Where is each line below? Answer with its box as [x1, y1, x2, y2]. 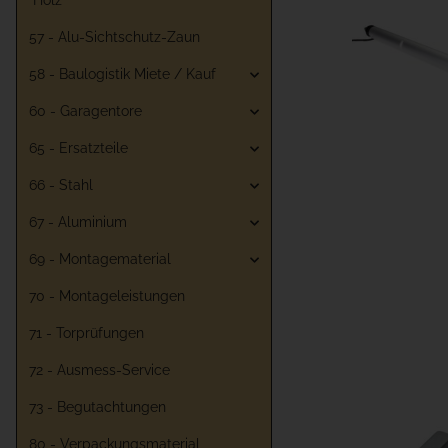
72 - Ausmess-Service [29, 362, 170, 379]
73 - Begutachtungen [29, 399, 166, 416]
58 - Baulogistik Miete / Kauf [29, 66, 216, 83]
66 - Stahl [29, 177, 93, 194]
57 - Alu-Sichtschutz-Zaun [29, 29, 200, 46]
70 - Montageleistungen [29, 288, 185, 305]
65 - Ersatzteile [29, 140, 128, 157]
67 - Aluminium [29, 214, 127, 231]
